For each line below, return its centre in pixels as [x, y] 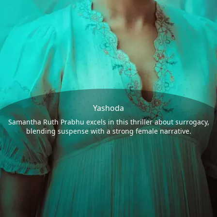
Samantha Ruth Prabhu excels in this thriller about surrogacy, [108, 122]
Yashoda [108, 108]
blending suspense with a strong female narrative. [108, 131]
